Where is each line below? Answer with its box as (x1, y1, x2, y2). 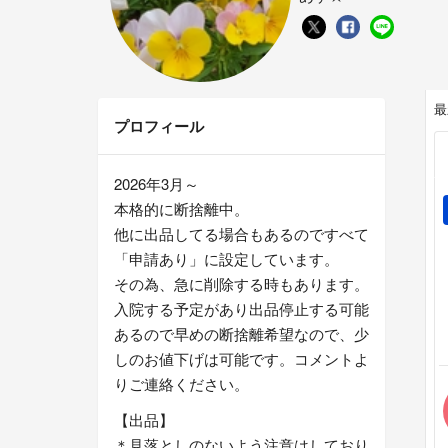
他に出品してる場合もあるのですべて (114, 223, 369, 245)
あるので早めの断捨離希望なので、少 (114, 323, 369, 345)
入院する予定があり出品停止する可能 (114, 298, 369, 320)
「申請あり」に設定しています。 (114, 248, 339, 270)
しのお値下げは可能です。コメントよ (114, 348, 369, 370)
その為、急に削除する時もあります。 (114, 273, 369, 295)
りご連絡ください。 (114, 373, 249, 395)
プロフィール (114, 115, 204, 138)
